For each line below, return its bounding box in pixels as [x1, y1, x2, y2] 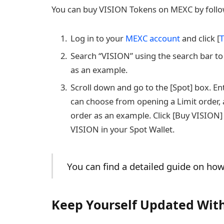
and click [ [180, 32, 219, 44]
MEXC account [123, 32, 180, 44]
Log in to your [70, 32, 123, 44]
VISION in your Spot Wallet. [70, 123, 174, 135]
